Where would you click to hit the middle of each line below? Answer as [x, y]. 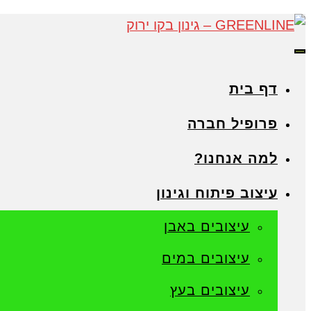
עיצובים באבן [207, 226]
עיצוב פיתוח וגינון [217, 193]
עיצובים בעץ [210, 290]
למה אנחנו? [236, 158]
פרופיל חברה [233, 124]
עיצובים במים [206, 258]
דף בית [253, 89]
